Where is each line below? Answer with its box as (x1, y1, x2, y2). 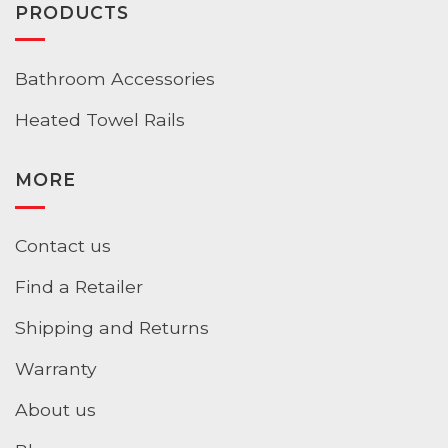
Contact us (15, 235, 111, 257)
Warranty (15, 358, 97, 380)
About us (15, 399, 96, 421)
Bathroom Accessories (15, 67, 215, 89)
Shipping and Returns (15, 317, 209, 339)
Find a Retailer (15, 276, 143, 298)
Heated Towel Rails (15, 108, 185, 130)
